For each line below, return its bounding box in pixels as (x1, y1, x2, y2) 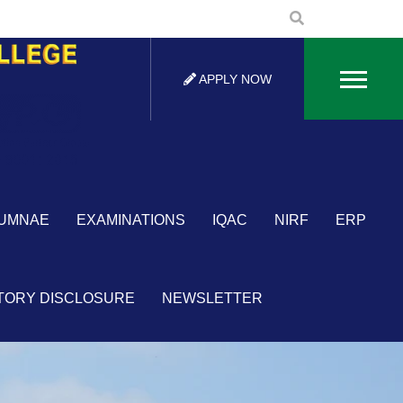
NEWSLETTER (162, 291, 263, 307)
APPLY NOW (196, 72, 272, 87)
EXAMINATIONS (76, 212, 185, 228)
